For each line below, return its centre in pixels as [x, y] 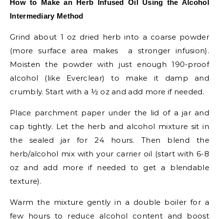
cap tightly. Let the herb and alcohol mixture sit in [109, 126]
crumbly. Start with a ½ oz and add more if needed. [107, 92]
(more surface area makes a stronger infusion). [109, 51]
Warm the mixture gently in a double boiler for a [109, 202]
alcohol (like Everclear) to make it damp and [109, 78]
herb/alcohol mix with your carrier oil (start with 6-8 [109, 154]
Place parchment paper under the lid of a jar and [109, 113]
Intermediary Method [47, 16]
